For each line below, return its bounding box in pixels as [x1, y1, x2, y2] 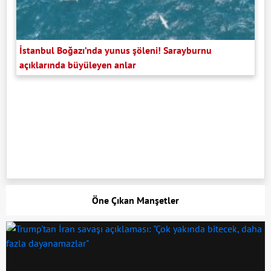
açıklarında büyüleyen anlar [19, 58, 136, 71]
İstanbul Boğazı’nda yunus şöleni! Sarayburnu [19, 44, 212, 56]
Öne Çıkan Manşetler [92, 194, 179, 206]
